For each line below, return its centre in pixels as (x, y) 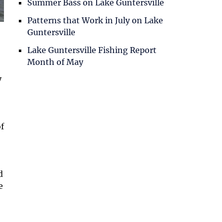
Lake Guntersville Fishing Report (92, 50)
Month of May (55, 62)
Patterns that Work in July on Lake (95, 20)
